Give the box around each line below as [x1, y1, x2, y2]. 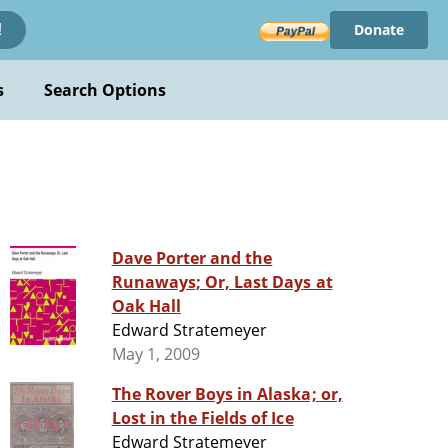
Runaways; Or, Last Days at [111, 271, 333, 294]
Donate [353, 20, 404, 39]
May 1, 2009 [111, 343, 200, 366]
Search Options [43, 79, 167, 101]
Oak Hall [111, 295, 181, 318]
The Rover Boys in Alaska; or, [111, 383, 343, 406]
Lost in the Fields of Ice [111, 407, 294, 430]
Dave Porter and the [111, 247, 273, 270]
